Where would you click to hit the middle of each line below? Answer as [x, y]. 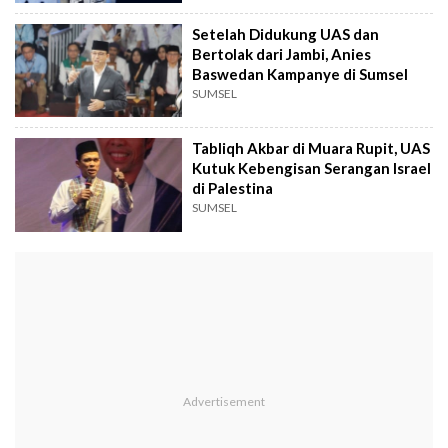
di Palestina [233, 188]
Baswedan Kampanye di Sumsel [300, 73]
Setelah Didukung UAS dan [286, 33]
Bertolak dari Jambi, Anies [282, 53]
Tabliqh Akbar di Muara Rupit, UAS [311, 148]
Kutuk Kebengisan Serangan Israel [312, 168]
